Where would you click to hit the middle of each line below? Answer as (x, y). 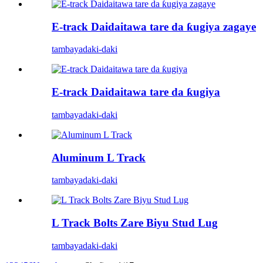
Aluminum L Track (99, 157)
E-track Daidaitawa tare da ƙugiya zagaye (154, 26)
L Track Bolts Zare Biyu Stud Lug (135, 223)
